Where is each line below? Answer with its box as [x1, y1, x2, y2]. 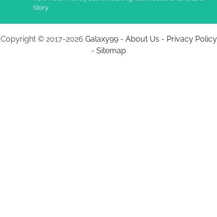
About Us [125, 34, 159, 44]
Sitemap [96, 46, 126, 55]
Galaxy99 [85, 34, 118, 44]
